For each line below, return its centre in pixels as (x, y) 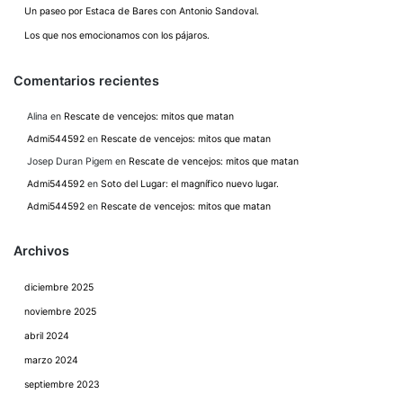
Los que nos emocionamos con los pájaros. (117, 35)
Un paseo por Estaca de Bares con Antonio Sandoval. (142, 11)
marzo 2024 (51, 360)
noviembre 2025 (60, 311)
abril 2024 (47, 336)
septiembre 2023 (62, 384)
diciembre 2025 (59, 287)
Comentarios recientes (86, 80)
